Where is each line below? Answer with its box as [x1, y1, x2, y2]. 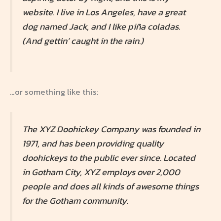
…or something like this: [10, 85, 99, 98]
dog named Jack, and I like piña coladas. [22, 19, 180, 33]
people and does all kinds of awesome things [22, 179, 199, 193]
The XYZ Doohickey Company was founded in [22, 122, 200, 136]
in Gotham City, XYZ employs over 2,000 [22, 165, 180, 179]
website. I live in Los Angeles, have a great [22, 5, 185, 19]
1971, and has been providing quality [22, 136, 164, 150]
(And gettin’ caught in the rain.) [22, 34, 144, 47]
